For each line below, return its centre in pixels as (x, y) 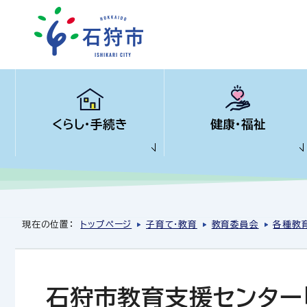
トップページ (106, 224)
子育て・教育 (172, 224)
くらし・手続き (89, 124)
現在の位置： (51, 224)
